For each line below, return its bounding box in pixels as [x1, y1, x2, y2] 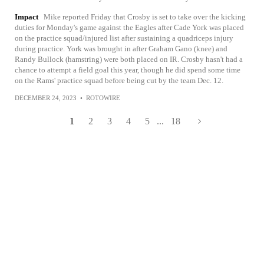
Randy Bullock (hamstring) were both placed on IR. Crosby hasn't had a [15, 54, 243, 64]
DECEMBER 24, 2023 [15, 94, 77, 101]
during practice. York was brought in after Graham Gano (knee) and [15, 44, 227, 53]
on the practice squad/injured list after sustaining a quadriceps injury [15, 33, 233, 42]
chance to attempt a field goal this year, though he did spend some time [15, 65, 240, 74]
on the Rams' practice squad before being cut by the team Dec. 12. [15, 75, 223, 85]
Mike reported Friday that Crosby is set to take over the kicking [44, 12, 246, 21]
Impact [15, 12, 38, 21]
